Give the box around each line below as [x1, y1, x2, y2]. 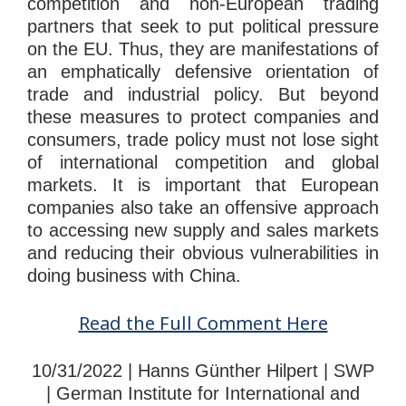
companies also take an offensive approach [27, 197, 379, 217]
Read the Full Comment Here [78, 310, 328, 335]
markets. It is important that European [27, 174, 379, 195]
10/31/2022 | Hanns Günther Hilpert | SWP [32, 360, 374, 381]
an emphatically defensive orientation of [27, 61, 379, 82]
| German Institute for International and [46, 382, 360, 403]
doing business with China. [27, 265, 241, 285]
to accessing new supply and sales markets [27, 219, 379, 240]
